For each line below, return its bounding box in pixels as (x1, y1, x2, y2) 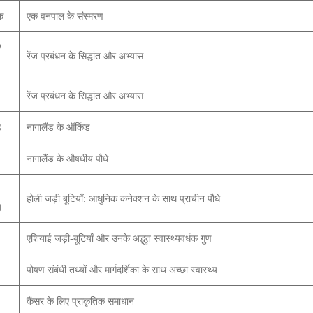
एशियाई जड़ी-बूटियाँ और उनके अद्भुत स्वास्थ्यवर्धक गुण (27, 233, 212, 244)
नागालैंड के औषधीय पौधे (27, 153, 108, 164)
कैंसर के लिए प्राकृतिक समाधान (27, 296, 134, 307)
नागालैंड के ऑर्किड (27, 122, 90, 133)
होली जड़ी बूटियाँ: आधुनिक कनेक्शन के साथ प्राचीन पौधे (27, 193, 220, 204)
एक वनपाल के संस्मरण (27, 10, 103, 22)
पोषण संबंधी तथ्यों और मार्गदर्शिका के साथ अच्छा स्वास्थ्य (27, 264, 217, 275)
